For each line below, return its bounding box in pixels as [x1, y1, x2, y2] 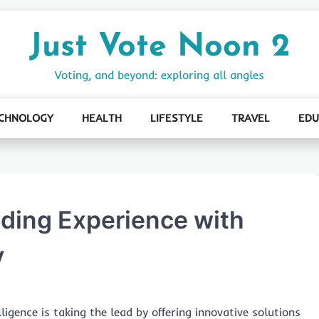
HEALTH [81, 111, 122, 125]
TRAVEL [231, 111, 270, 125]
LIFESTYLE [150, 111, 203, 125]
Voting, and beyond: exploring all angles [55, 68, 264, 82]
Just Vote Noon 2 [29, 31, 290, 63]
